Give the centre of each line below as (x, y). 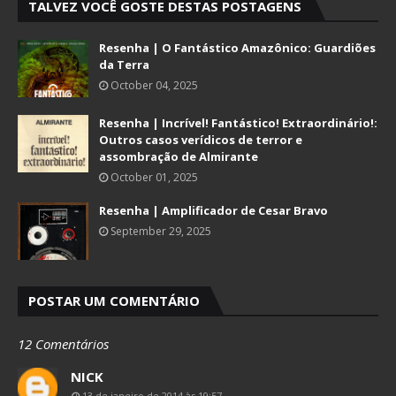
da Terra (124, 65)
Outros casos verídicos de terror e (201, 140)
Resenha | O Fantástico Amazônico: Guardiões (237, 48)
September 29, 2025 (161, 231)
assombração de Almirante (179, 156)
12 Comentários (63, 344)
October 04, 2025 (154, 85)
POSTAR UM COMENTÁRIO (114, 301)
